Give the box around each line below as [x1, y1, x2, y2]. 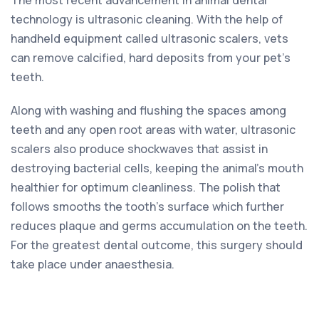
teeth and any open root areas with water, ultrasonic [11, 121, 296, 137]
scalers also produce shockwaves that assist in [11, 140, 268, 157]
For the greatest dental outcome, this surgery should [11, 236, 303, 253]
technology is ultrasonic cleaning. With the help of [11, 11, 283, 27]
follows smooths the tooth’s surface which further [11, 198, 284, 214]
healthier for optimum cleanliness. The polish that [11, 179, 281, 195]
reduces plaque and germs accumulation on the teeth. [11, 217, 308, 234]
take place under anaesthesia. [11, 256, 174, 272]
